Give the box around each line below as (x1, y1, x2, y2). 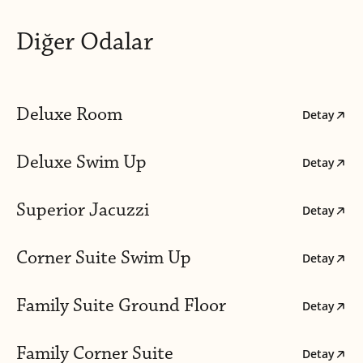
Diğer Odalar (16, 26, 153, 58)
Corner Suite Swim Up (16, 246, 191, 271)
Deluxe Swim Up (16, 150, 147, 175)
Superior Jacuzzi (16, 198, 149, 223)
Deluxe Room (16, 102, 122, 127)
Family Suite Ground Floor (16, 293, 226, 318)
